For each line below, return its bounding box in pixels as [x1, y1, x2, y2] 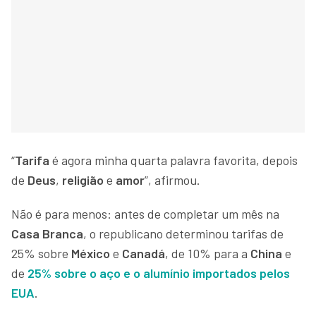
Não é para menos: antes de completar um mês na [11, 205, 279, 221]
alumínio [143, 265, 193, 281]
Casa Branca [11, 225, 83, 241]
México [71, 245, 113, 261]
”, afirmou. [145, 171, 203, 188]
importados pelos [193, 265, 290, 281]
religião [62, 171, 104, 188]
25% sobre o [28, 265, 99, 281]
